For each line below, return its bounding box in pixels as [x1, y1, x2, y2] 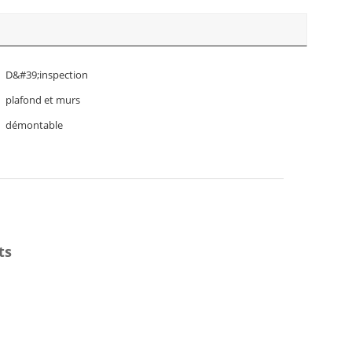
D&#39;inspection [5, 68, 88, 82]
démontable [5, 118, 63, 132]
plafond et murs [5, 93, 80, 107]
